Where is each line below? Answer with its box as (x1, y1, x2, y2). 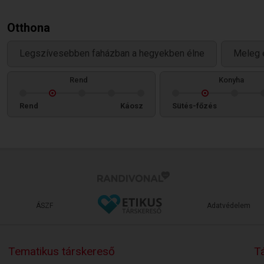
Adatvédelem (207, 202, 250, 210)
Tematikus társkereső (8, 245, 115, 258)
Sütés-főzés (172, 101, 217, 110)
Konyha (218, 75, 244, 84)
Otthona (7, 21, 50, 35)
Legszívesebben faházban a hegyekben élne (19, 48, 204, 60)
